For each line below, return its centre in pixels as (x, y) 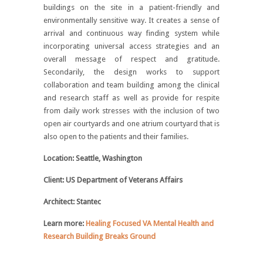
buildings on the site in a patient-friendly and (131, 7)
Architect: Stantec (72, 201)
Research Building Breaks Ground (100, 236)
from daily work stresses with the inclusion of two (131, 110)
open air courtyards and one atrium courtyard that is (131, 123)
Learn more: (65, 223)
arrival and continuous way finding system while (131, 33)
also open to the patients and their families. (116, 136)
